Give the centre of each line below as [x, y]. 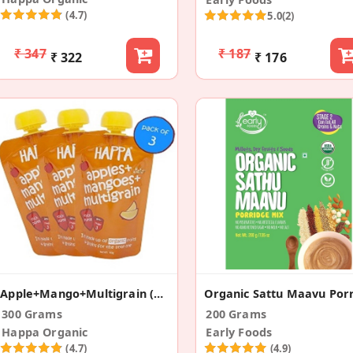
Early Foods [239, 333]
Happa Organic [45, 333]
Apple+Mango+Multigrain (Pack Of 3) [159, 294]
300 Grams [32, 314]
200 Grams [236, 314]
